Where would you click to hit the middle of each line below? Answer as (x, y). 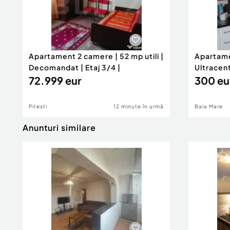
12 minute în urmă (139, 106)
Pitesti (38, 106)
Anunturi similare (59, 128)
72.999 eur (55, 80)
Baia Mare (209, 106)
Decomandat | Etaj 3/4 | (75, 67)
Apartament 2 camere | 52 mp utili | (96, 56)
